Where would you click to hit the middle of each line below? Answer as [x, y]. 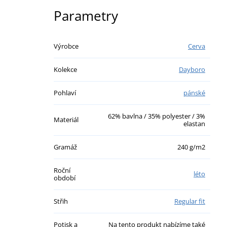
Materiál [66, 119]
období [65, 178]
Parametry [86, 15]
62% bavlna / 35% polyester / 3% [157, 116]
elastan [194, 123]
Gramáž [65, 147]
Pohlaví [65, 92]
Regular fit [190, 201]
